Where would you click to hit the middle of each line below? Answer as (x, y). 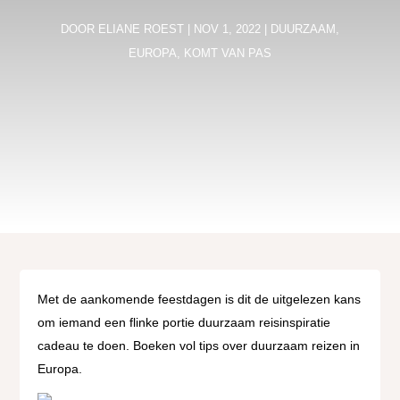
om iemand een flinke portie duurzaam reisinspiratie (184, 322)
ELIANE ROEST (141, 29)
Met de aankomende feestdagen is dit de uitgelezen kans (200, 299)
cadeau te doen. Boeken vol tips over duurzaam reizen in (199, 346)
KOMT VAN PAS (228, 53)
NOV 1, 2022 (227, 29)
